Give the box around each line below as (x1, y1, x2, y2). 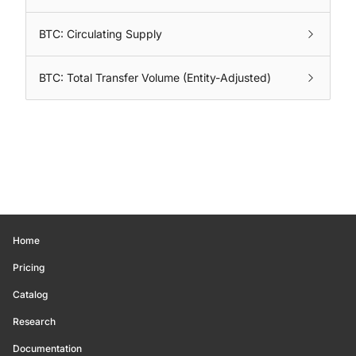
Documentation (13, 342, 82, 354)
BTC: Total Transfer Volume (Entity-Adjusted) (39, 71, 271, 84)
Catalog (13, 288, 48, 300)
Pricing (13, 261, 44, 273)
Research (13, 315, 56, 327)
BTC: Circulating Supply (39, 27, 162, 41)
